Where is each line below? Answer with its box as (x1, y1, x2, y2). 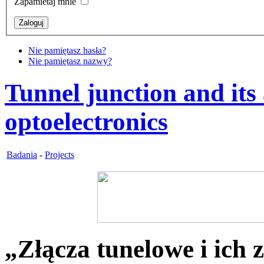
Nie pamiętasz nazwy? (28, 56, 112, 67)
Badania (6, 150, 37, 160)
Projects (45, 150, 74, 160)
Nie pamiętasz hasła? (28, 45, 106, 56)
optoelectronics (5, 108, 168, 136)
